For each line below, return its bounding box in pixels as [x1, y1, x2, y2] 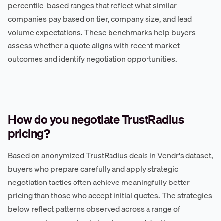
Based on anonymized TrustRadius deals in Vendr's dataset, [8, 148, 213, 162]
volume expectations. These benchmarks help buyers [8, 25, 196, 38]
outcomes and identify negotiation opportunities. [8, 52, 177, 65]
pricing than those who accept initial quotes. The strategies [8, 188, 212, 202]
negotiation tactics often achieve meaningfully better [8, 175, 190, 188]
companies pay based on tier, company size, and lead [8, 12, 192, 25]
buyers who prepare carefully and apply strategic [8, 162, 178, 175]
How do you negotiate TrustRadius [8, 110, 184, 129]
